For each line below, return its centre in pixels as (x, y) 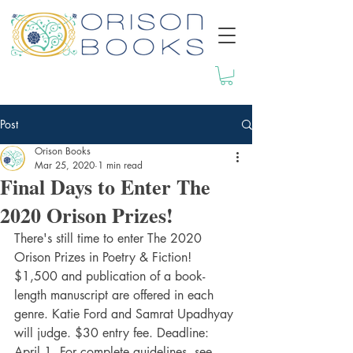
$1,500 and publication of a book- (110, 277)
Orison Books (63, 151)
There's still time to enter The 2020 (110, 239)
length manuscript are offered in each (116, 295)
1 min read (120, 165)
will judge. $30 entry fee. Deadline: (113, 333)
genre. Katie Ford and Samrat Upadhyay (126, 314)
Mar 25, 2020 (65, 165)
